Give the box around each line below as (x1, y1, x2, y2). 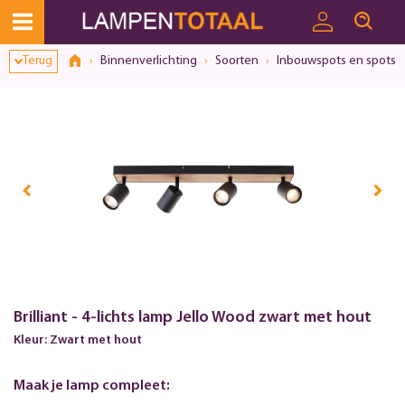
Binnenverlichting (99, 54, 197, 69)
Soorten (214, 54, 259, 69)
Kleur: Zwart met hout (14, 333, 142, 347)
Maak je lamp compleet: (14, 378, 170, 393)
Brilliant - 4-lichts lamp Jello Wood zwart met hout (14, 308, 372, 326)
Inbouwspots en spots (276, 54, 396, 69)
